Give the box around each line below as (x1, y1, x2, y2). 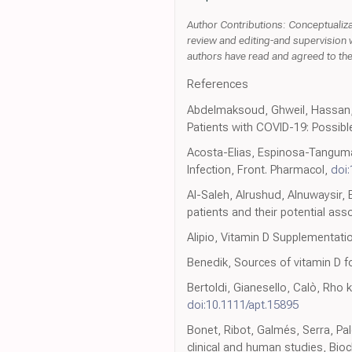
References (187, 77, 248, 92)
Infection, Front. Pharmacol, (187, 163, 331, 178)
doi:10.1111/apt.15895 (187, 298, 299, 313)
